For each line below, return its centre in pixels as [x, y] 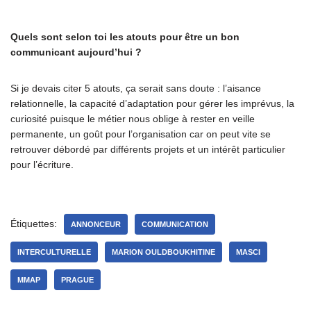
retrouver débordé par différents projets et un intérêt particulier [148, 149]
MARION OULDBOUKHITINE [163, 252]
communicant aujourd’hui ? [76, 52]
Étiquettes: [34, 224]
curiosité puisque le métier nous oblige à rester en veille [133, 119]
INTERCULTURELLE [54, 252]
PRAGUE [77, 280]
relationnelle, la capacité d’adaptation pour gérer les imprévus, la [152, 103]
